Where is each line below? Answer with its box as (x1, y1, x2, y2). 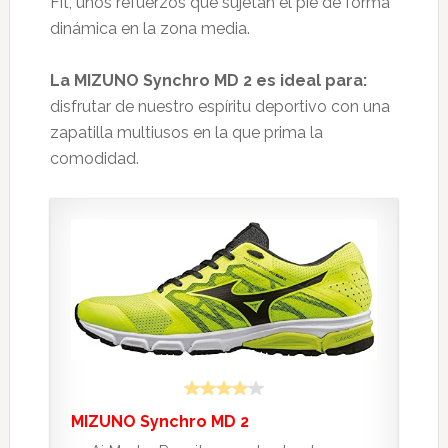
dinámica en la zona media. (49, 19, 250, 39)
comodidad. (49, 149, 139, 169)
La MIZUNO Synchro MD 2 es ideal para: (49, 71, 367, 91)
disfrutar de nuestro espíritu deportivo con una (49, 97, 390, 117)
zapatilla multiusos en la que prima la (49, 123, 323, 143)
